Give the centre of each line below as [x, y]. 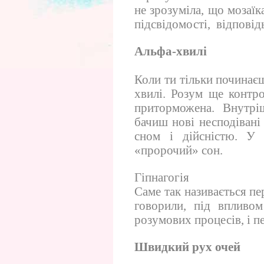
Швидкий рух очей [187, 247]
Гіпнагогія [162, 178]
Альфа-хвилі [171, 52]
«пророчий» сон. [179, 151]
